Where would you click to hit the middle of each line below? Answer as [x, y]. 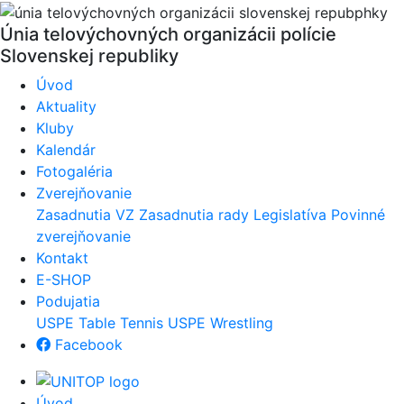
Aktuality [66, 106]
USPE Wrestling [220, 322]
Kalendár [66, 149]
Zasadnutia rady [194, 214]
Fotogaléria [74, 171]
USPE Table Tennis [100, 322]
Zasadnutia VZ [85, 214]
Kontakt [62, 257]
